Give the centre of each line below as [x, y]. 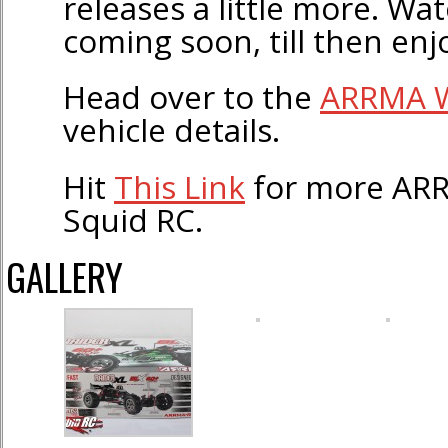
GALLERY [64, 277]
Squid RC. [133, 219]
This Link [179, 186]
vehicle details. [171, 130]
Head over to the [191, 97]
